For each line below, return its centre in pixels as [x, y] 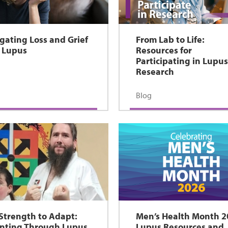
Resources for [164, 50]
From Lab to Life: [170, 39]
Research [155, 72]
